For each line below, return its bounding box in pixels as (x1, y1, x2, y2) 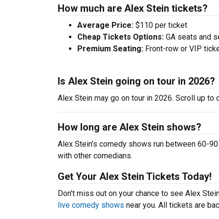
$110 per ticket (133, 21, 187, 30)
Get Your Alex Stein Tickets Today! (58, 171, 212, 182)
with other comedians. (58, 151, 132, 160)
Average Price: (77, 21, 133, 30)
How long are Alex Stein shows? (58, 121, 201, 133)
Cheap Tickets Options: (77, 32, 164, 42)
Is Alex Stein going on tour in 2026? (58, 75, 215, 87)
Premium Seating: (77, 44, 143, 53)
